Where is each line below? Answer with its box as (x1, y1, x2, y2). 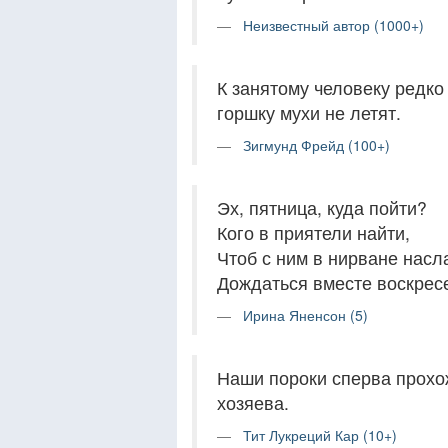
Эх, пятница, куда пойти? (217, 195, 427, 220)
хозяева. (217, 390, 289, 415)
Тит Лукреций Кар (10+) (243, 425, 397, 445)
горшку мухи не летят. (217, 100, 401, 125)
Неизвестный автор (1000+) (243, 15, 424, 35)
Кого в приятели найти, (217, 220, 410, 245)
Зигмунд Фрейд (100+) (243, 135, 390, 155)
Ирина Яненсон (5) (243, 305, 368, 325)
